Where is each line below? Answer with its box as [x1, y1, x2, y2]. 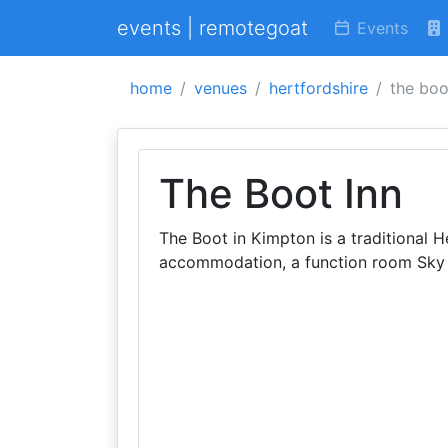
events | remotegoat [117, 16, 308, 40]
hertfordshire [269, 78, 368, 98]
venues [194, 78, 247, 98]
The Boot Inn [159, 169, 403, 218]
